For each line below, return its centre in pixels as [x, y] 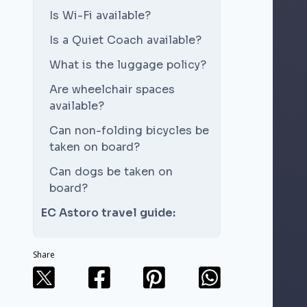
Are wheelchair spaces [112, 89]
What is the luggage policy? [128, 65]
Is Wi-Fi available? [100, 15]
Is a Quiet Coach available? [125, 40]
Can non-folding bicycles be [129, 131]
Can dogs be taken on [111, 172]
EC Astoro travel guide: [108, 213]
